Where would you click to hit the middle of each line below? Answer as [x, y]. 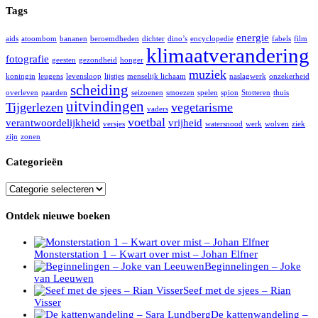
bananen [73, 39]
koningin [21, 77]
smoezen [180, 93]
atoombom [39, 39]
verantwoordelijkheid [53, 123]
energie [253, 38]
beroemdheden [115, 39]
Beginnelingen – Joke [253, 266]
